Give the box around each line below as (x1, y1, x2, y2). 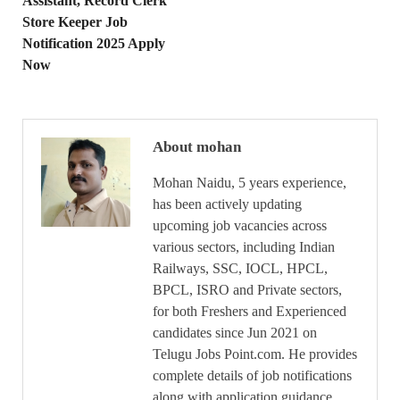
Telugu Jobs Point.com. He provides (153, 346, 357, 362)
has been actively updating (153, 196, 302, 212)
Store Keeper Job (22, 14, 128, 30)
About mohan (153, 138, 241, 156)
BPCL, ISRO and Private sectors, (153, 282, 342, 298)
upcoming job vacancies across (153, 218, 327, 234)
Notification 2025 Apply (22, 36, 165, 52)
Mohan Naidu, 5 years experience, (153, 175, 346, 191)
